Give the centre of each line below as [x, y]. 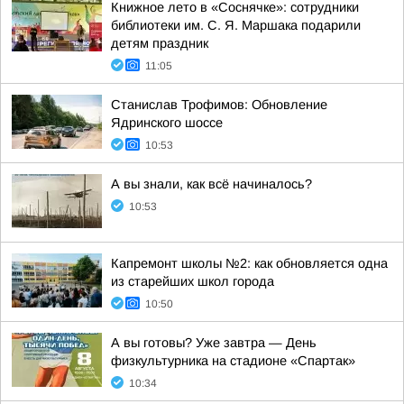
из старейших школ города [193, 281]
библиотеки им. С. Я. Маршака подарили [236, 25]
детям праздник [160, 43]
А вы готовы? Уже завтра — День [214, 343]
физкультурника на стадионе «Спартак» [233, 361]
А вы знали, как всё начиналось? [211, 184]
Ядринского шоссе [167, 123]
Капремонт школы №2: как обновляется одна [249, 263]
